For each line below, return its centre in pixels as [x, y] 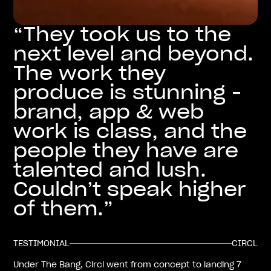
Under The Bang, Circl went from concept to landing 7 [128, 264]
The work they [90, 73]
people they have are [126, 150]
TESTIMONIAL [42, 243]
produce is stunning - [128, 92]
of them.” [64, 208]
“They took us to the [122, 34]
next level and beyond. [134, 53]
